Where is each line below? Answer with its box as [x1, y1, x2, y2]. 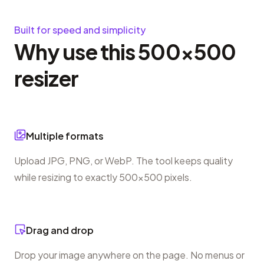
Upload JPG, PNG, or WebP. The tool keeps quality [14, 154, 233, 167]
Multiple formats [26, 129, 104, 142]
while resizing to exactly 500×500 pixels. [14, 170, 192, 183]
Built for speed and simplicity [14, 23, 146, 36]
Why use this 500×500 [14, 38, 236, 65]
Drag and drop [26, 223, 94, 236]
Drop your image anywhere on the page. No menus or [14, 248, 245, 261]
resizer [14, 64, 78, 91]
